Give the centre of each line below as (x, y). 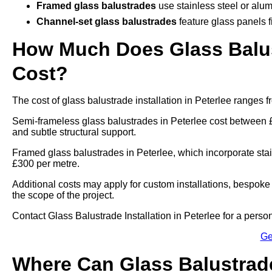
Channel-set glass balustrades (107, 22)
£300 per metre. (46, 164)
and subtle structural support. (74, 132)
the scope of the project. (63, 195)
